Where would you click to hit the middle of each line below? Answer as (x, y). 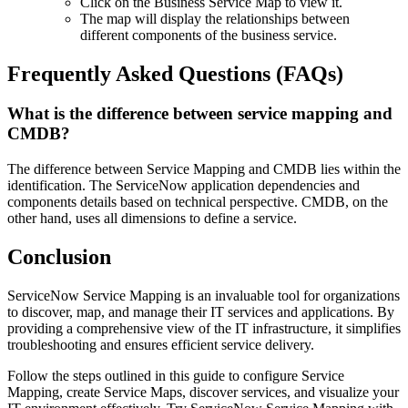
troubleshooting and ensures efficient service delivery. (161, 344)
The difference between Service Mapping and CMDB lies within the (204, 169)
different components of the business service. (209, 35)
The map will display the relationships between (215, 18)
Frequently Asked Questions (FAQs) (175, 73)
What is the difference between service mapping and (200, 114)
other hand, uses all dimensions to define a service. (152, 219)
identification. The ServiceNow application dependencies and (184, 186)
